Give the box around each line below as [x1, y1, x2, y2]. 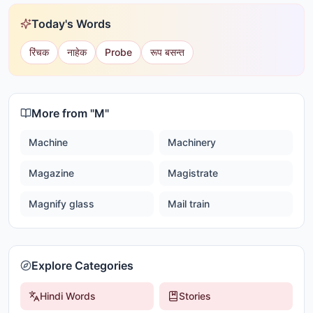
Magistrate [168, 167, 218, 179]
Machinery [168, 136, 216, 148]
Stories [179, 290, 211, 302]
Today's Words [31, 17, 111, 31]
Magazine [29, 167, 74, 179]
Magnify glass [29, 198, 94, 210]
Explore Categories [31, 259, 133, 272]
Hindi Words [40, 290, 96, 302]
